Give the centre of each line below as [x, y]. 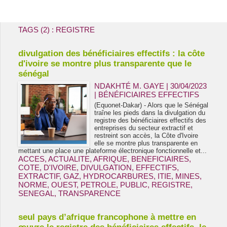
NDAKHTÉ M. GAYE [129, 86]
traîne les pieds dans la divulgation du [150, 113]
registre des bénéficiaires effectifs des [150, 120]
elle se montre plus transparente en [146, 143]
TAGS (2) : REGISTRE [56, 30]
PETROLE [98, 185]
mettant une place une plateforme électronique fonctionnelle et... [112, 151]
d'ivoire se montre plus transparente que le [105, 64]
